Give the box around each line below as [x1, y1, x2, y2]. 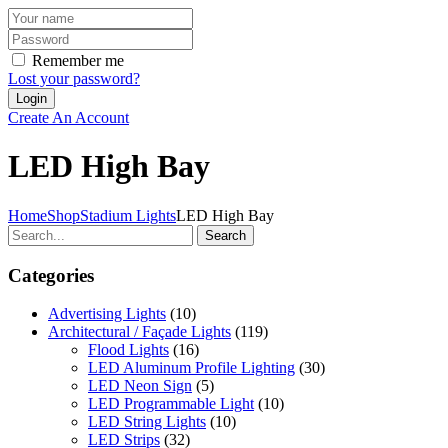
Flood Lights [88, 341, 169, 359]
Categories [8, 264, 94, 286]
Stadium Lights [80, 206, 176, 224]
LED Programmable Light [88, 395, 254, 413]
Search [205, 227, 246, 243]
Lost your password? [8, 69, 140, 87]
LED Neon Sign [88, 377, 192, 395]
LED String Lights [88, 413, 206, 431]
